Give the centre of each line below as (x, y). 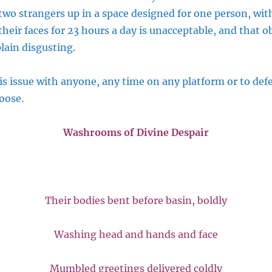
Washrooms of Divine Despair (136, 132)
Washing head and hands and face (136, 234)
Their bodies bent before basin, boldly (136, 200)
